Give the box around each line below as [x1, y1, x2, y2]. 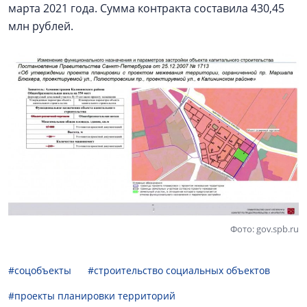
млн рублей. [8, 19, 76, 34]
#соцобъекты [8, 263, 71, 277]
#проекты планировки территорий [8, 288, 175, 302]
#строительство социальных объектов [88, 263, 270, 277]
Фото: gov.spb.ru [230, 222, 299, 235]
